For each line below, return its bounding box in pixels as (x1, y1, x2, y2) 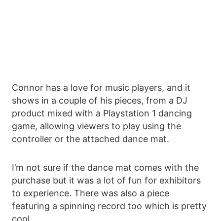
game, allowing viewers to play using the (12, 120, 181, 131)
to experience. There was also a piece (12, 187, 169, 198)
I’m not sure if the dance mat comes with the (12, 162, 199, 173)
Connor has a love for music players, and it (12, 82, 190, 93)
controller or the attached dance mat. (12, 133, 169, 144)
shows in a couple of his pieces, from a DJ (12, 95, 187, 106)
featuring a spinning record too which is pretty (12, 200, 207, 211)
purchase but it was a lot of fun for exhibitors (12, 175, 201, 185)
